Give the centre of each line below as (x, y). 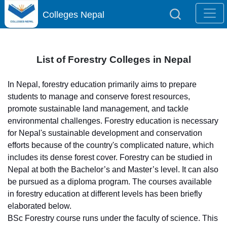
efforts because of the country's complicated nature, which (111, 145)
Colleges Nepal (73, 15)
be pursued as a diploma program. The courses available (110, 182)
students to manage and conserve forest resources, (99, 97)
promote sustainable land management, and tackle (98, 109)
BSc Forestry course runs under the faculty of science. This (113, 218)
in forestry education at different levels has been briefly (105, 194)
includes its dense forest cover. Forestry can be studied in (110, 157)
